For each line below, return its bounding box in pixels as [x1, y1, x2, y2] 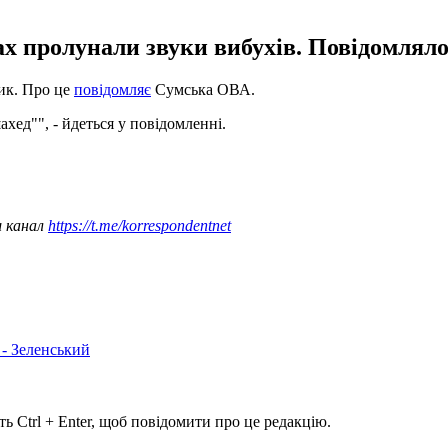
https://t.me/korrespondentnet [48, 216, 231, 234]
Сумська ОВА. [151, 80, 255, 98]
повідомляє [74, 80, 151, 98]
